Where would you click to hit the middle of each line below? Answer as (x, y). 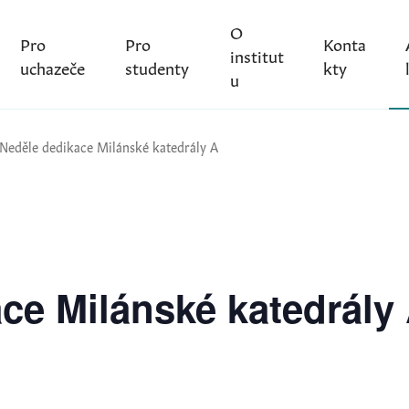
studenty (157, 66)
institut (257, 54)
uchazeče (52, 66)
